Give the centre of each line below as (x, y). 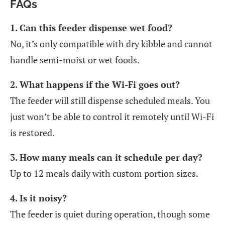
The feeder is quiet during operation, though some (110, 214)
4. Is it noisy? (38, 198)
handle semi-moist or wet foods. (75, 60)
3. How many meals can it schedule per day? (106, 157)
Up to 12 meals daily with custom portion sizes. (104, 173)
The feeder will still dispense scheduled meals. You (110, 100)
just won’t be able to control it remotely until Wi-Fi (112, 116)
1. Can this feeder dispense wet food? (91, 27)
